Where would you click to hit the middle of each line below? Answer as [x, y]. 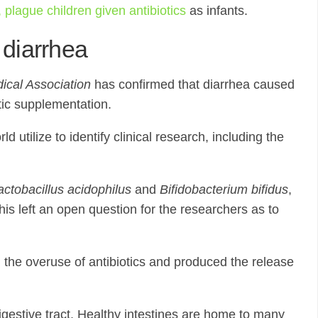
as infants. [217, 11]
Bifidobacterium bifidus [224, 190]
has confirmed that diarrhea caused [193, 84]
